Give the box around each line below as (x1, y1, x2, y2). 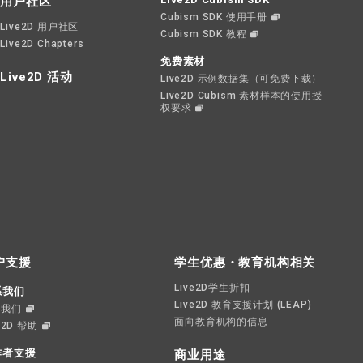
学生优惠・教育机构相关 (174, 255, 316, 270)
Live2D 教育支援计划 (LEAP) (174, 299, 312, 310)
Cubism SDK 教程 (160, 28, 247, 40)
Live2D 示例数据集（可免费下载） (160, 73, 322, 84)
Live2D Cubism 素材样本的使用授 (160, 90, 322, 101)
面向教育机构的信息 (174, 316, 268, 327)
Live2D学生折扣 (174, 282, 250, 293)
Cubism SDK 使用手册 (160, 11, 267, 23)
